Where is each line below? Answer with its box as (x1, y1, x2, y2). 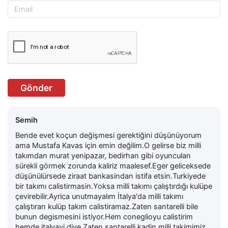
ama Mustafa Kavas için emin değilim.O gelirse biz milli (15, 140, 201, 150)
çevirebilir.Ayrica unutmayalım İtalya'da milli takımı (15, 191, 183, 201)
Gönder (20, 82, 52, 93)
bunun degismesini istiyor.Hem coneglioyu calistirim (15, 212, 193, 221)
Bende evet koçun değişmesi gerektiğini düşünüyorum (15, 130, 202, 140)
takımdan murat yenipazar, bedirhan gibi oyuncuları (15, 151, 190, 160)
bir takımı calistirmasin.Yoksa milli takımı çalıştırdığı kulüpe (15, 181, 212, 191)
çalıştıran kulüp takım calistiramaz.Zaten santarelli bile (15, 202, 198, 211)
